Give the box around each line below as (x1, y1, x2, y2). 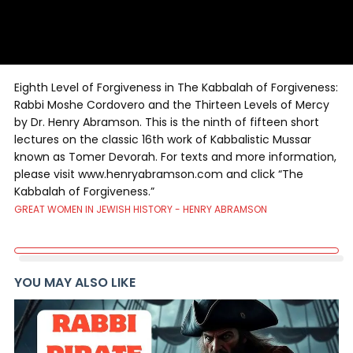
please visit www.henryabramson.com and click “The (14, 166, 303, 182)
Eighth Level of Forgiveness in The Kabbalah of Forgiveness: (14, 80, 338, 95)
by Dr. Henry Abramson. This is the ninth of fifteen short (14, 114, 319, 130)
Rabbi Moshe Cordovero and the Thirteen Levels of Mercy (14, 97, 329, 113)
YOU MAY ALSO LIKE (14, 273, 136, 292)
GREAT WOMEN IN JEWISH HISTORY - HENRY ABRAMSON (14, 203, 267, 216)
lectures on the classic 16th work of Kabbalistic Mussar (14, 132, 311, 147)
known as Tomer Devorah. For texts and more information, (14, 149, 336, 165)
